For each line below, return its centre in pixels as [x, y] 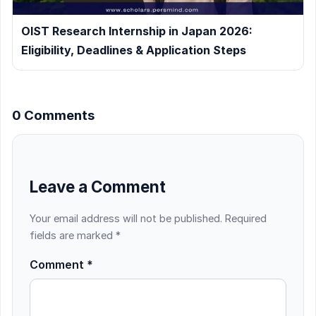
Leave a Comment [98, 186]
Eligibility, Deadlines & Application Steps [134, 50]
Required [246, 219]
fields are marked [73, 236]
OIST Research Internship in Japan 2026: [137, 31]
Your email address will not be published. [126, 219]
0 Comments [53, 116]
